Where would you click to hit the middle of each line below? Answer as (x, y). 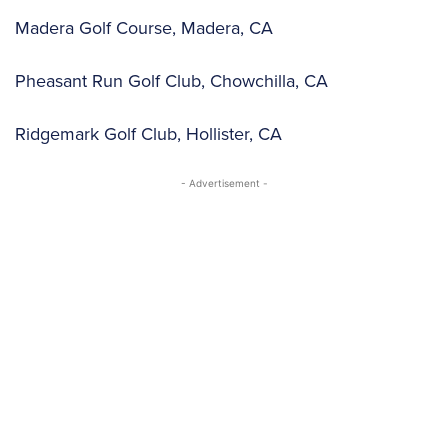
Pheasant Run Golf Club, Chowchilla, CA (174, 80)
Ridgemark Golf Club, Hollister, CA (154, 133)
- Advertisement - (224, 182)
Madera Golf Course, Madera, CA (149, 27)
